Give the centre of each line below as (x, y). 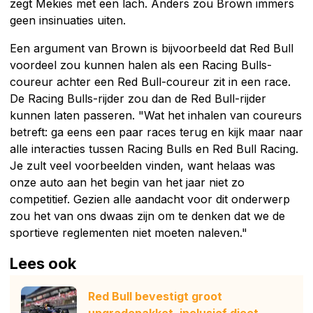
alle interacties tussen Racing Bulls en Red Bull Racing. (154, 148)
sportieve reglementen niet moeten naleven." (129, 232)
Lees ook (43, 263)
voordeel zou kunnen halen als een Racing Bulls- (141, 65)
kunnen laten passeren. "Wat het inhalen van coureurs (156, 115)
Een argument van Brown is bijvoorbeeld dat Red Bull (152, 48)
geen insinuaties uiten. (68, 20)
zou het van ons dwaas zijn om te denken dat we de (147, 216)
